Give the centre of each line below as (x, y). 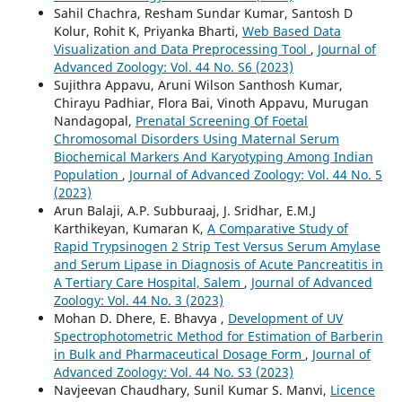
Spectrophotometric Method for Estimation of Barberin (218, 336)
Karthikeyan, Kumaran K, (130, 229)
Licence (352, 390)
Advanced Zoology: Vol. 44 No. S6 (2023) (173, 67)
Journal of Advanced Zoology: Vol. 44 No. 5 (255, 175)
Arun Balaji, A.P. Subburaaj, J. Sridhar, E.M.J (184, 211)
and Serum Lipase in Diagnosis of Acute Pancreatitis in (218, 265)
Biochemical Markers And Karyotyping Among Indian (213, 157)
